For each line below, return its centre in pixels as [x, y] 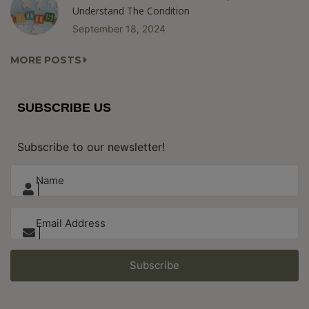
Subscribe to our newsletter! [91, 147]
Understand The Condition [131, 11]
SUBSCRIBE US [64, 108]
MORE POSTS [46, 60]
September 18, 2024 [119, 29]
